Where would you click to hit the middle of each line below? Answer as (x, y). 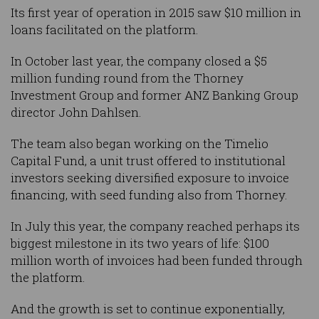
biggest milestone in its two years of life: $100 (140, 244)
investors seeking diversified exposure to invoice (150, 178)
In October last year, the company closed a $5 (139, 61)
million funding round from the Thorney (127, 78)
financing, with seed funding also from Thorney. (149, 195)
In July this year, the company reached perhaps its (155, 226)
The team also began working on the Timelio (140, 144)
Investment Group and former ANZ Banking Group (155, 95)
